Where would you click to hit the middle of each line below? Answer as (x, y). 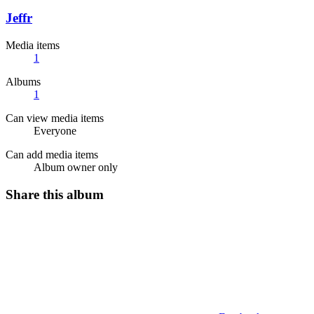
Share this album (55, 194)
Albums (23, 82)
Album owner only (76, 168)
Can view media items (55, 118)
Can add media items (52, 155)
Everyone (55, 131)
